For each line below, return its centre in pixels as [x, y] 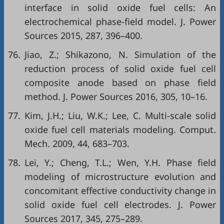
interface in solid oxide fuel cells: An [120, 8]
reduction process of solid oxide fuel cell [120, 69]
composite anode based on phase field [120, 83]
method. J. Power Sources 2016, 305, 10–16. [116, 97]
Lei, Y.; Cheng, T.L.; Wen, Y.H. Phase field [120, 163]
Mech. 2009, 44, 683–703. [77, 144]
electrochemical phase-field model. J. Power [120, 22]
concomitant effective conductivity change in [120, 191]
